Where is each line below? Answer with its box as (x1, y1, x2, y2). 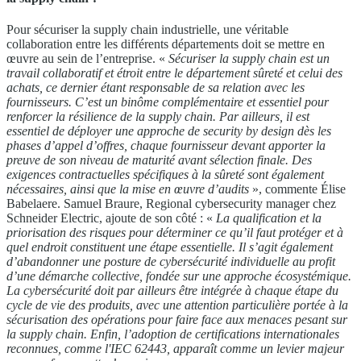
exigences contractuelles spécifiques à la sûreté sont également (6, 168, 324, 182)
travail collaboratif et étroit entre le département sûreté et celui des (6, 66, 342, 81)
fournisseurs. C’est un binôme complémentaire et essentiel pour (6, 95, 329, 110)
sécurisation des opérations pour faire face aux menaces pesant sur (6, 313, 347, 327)
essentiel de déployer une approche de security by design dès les (6, 124, 331, 139)
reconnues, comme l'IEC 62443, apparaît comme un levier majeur (6, 342, 344, 356)
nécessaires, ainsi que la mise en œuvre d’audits (6, 182, 252, 197)
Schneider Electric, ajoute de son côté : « (6, 211, 216, 226)
